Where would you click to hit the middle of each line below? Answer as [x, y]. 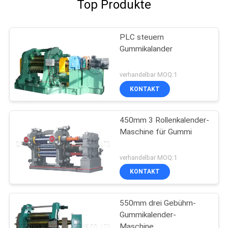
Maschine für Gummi [156, 132]
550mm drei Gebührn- [158, 203]
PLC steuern [142, 37]
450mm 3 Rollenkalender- [165, 120]
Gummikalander [146, 49]
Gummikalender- [148, 215]
